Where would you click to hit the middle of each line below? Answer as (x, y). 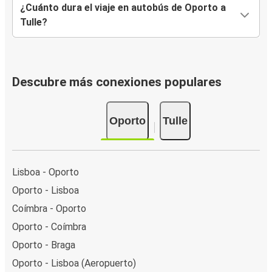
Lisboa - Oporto (46, 172)
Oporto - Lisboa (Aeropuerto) (74, 263)
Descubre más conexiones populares (117, 82)
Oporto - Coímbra (49, 226)
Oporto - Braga (44, 245)
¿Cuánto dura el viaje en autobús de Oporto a (123, 8)
